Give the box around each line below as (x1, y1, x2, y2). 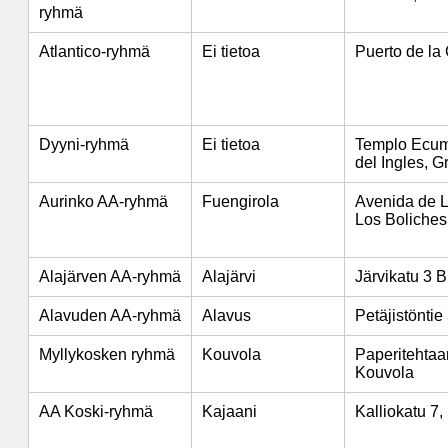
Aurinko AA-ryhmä (39, 193, 168, 210)
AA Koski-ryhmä (39, 403, 153, 420)
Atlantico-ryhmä (39, 43, 150, 60)
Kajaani (202, 403, 257, 420)
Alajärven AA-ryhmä (39, 268, 181, 285)
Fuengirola (202, 193, 279, 210)
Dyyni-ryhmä (39, 136, 129, 153)
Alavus (202, 307, 251, 324)
